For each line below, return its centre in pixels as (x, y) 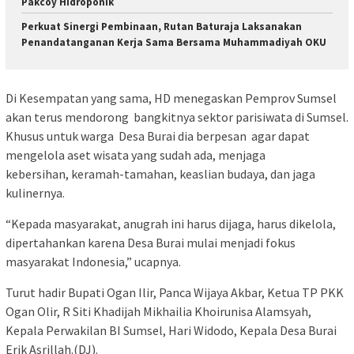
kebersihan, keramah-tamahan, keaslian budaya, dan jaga (160, 174)
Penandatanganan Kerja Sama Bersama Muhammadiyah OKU (174, 42)
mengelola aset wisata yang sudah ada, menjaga (136, 155)
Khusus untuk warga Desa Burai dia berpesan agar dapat (158, 136)
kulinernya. (35, 193)
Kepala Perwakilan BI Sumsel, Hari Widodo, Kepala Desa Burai (171, 331)
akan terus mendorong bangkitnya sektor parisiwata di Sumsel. (177, 117)
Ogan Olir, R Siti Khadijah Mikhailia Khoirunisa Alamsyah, (158, 312)
